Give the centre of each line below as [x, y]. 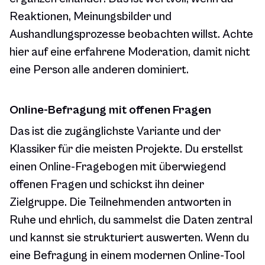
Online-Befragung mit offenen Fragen [110, 110]
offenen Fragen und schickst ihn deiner [107, 185]
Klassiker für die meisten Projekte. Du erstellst [126, 150]
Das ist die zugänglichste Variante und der [115, 132]
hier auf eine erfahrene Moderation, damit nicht [130, 53]
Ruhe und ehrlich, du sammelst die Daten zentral [131, 221]
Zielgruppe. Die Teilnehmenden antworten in [120, 203]
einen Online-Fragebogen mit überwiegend [118, 167]
